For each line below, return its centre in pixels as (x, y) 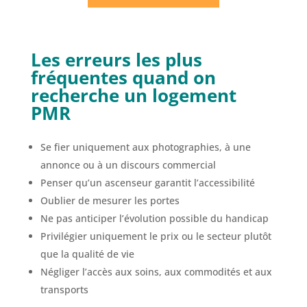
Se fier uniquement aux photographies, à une (145, 147)
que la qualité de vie (88, 254)
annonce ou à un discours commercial (128, 164)
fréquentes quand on (123, 77)
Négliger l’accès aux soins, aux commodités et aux (156, 271)
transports (64, 289)
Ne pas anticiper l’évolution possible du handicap (156, 218)
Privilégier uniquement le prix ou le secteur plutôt (156, 236)
